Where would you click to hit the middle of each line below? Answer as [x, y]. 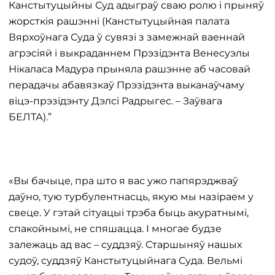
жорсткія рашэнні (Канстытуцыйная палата [119, 21]
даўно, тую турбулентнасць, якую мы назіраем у [131, 197]
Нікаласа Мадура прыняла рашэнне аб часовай [130, 69]
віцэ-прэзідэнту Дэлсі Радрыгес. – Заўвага [115, 101]
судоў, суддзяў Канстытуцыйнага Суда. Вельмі [126, 261]
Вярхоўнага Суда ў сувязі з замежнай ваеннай [127, 37]
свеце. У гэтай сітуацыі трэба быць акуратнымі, [129, 213]
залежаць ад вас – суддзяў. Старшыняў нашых [125, 245]
